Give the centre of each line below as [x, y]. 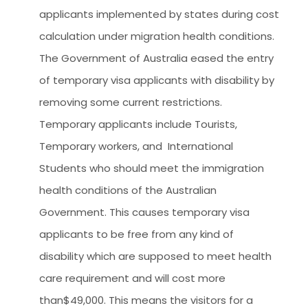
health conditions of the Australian [128, 190]
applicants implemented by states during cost [159, 14]
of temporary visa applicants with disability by [157, 80]
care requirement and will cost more [132, 278]
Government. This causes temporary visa [144, 212]
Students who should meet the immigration [152, 168]
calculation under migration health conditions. [159, 36]
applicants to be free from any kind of [136, 234]
